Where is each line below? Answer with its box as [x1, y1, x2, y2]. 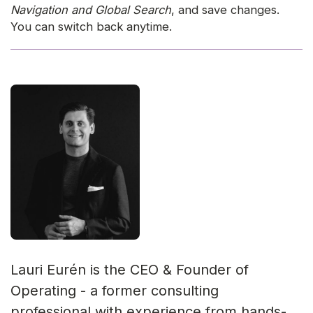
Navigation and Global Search [10, 3, 171, 17]
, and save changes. [171, 3, 279, 17]
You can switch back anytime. [10, 20, 172, 34]
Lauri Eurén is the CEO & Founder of [10, 261, 249, 279]
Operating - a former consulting [10, 282, 219, 300]
